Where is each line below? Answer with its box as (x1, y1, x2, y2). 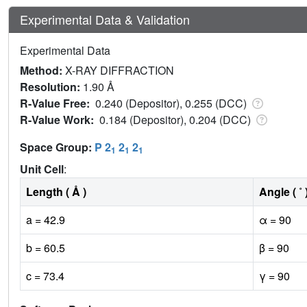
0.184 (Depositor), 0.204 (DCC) (99, 112, 254, 128)
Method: (20, 62, 65, 79)
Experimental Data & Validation (20, 10, 190, 29)
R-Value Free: (20, 95, 95, 112)
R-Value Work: (20, 112, 99, 128)
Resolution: (20, 79, 83, 95)
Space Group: (20, 139, 95, 156)
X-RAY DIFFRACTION (65, 62, 174, 79)
